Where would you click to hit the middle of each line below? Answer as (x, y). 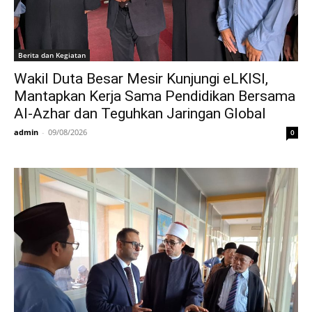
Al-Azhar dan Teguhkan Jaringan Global (140, 114)
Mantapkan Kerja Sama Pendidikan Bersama (155, 96)
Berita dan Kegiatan (52, 55)
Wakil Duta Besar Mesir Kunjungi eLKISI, (141, 79)
